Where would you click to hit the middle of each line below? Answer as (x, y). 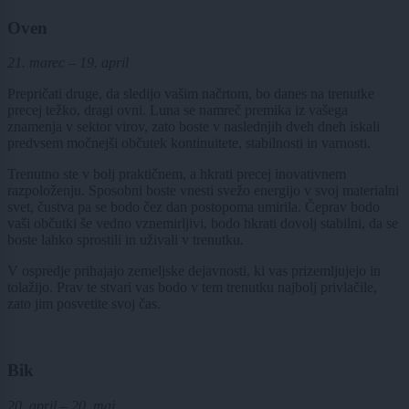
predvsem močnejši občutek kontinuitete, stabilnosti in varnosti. (189, 143)
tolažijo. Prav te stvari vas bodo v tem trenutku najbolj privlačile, (192, 288)
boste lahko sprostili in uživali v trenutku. (126, 240)
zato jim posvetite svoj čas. (84, 304)
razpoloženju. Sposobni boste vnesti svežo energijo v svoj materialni (203, 191)
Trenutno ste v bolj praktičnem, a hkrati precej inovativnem (177, 174)
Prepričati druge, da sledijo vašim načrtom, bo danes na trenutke (191, 94)
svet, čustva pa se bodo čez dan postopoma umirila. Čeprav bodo (194, 207)
